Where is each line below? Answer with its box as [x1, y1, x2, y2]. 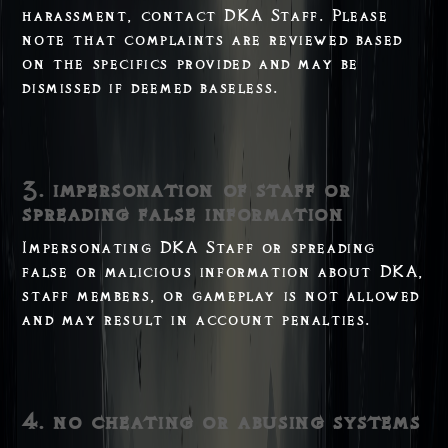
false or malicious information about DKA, [22, 261, 424, 282]
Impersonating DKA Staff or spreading [22, 237, 376, 258]
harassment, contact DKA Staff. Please [22, 5, 389, 26]
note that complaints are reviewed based [22, 29, 403, 50]
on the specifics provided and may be [22, 53, 359, 74]
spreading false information [22, 200, 344, 227]
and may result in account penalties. [22, 309, 371, 330]
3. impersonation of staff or [22, 176, 352, 203]
